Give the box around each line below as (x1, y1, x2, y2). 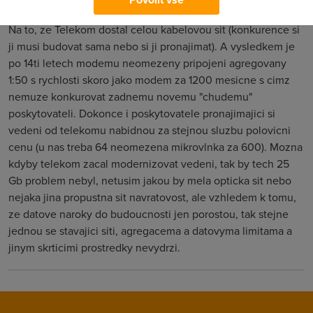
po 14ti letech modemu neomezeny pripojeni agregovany (8, 55, 286, 71)
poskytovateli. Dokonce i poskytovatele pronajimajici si (8, 105, 275, 121)
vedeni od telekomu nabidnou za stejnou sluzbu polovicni (8, 122, 291, 138)
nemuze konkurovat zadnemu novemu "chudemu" (8, 89, 252, 104)
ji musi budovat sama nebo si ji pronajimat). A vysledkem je (8, 38, 295, 54)
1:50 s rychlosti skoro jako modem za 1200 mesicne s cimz (8, 72, 290, 87)
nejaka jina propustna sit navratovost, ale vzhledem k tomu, (8, 189, 296, 205)
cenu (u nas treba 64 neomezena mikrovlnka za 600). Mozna (8, 139, 303, 154)
